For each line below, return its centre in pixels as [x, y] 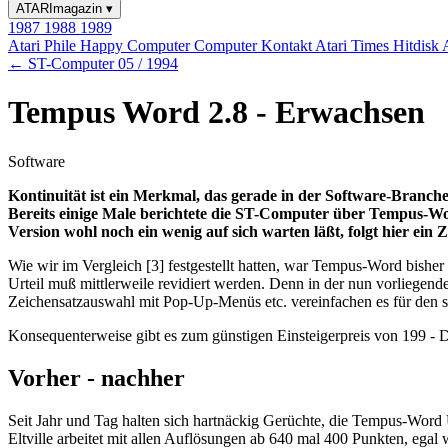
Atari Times [354, 45]
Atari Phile [44, 45]
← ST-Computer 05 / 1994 [93, 63]
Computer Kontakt [254, 45]
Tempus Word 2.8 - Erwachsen [216, 112]
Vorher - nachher [96, 377]
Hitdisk [417, 45]
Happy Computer [137, 45]
